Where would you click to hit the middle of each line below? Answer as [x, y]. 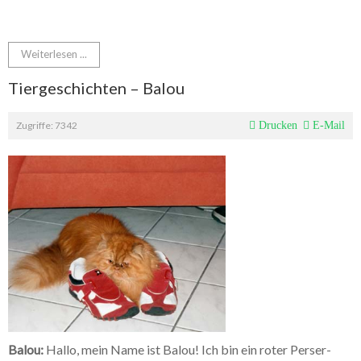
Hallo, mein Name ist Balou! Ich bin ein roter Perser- [187, 349]
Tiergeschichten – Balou [96, 88]
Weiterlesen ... [54, 54]
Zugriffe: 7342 [47, 126]
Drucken [276, 126]
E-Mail [327, 126]
